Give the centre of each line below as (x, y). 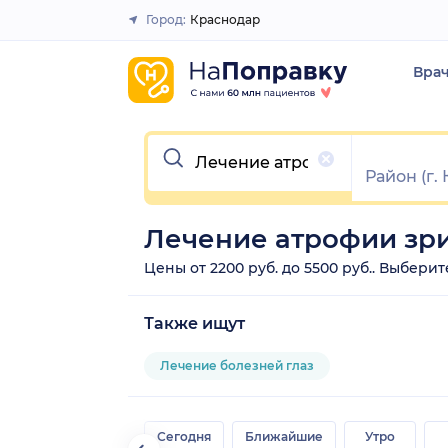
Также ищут (194, 323)
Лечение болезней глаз (237, 365)
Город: (166, 19)
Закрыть (216, 28)
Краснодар (225, 19)
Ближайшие (284, 436)
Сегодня (184, 436)
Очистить (187, 142)
